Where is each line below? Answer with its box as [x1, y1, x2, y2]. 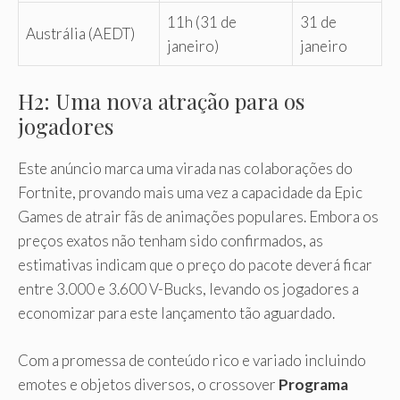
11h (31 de [167, 12, 237, 31]
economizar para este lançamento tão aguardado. [18, 304, 335, 323]
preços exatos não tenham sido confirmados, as [18, 231, 323, 251]
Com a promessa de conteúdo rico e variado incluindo [18, 350, 366, 370]
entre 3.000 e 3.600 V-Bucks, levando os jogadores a [18, 279, 359, 299]
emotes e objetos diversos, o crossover [18, 374, 279, 394]
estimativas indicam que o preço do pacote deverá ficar [18, 255, 372, 275]
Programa [279, 374, 348, 394]
